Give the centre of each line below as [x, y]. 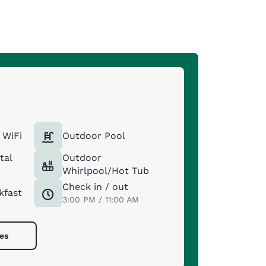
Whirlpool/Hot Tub [105, 171]
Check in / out [95, 187]
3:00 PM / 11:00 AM [100, 199]
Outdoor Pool [94, 136]
